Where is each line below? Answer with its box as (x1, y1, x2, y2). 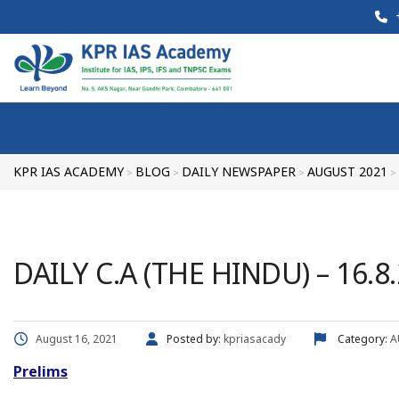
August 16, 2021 (36, 331, 118, 347)
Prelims (13, 362, 68, 382)
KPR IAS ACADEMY (13, 163, 124, 181)
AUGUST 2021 (307, 163, 387, 181)
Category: (335, 331, 390, 347)
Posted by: (167, 331, 224, 347)
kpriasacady (224, 331, 286, 347)
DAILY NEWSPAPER (182, 163, 296, 181)
